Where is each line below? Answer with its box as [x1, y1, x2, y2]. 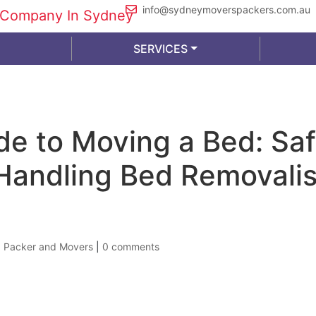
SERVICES [133, 42, 188, 56]
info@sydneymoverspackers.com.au [142, 4, 311, 16]
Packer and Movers [4, 241, 93, 253]
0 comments [102, 241, 159, 253]
